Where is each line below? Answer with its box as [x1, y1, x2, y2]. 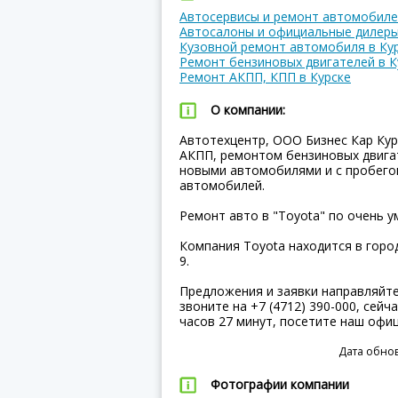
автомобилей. [179, 177, 265, 194]
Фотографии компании [211, 376, 349, 393]
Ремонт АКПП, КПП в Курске [179, 68, 351, 85]
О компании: [211, 101, 285, 118]
